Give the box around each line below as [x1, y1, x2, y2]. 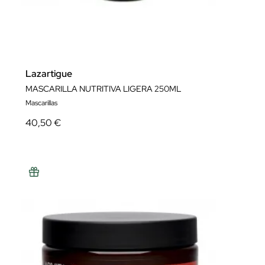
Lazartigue [25, 67, 72, 80]
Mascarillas [25, 98, 57, 108]
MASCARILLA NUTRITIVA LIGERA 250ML [25, 83, 181, 94]
